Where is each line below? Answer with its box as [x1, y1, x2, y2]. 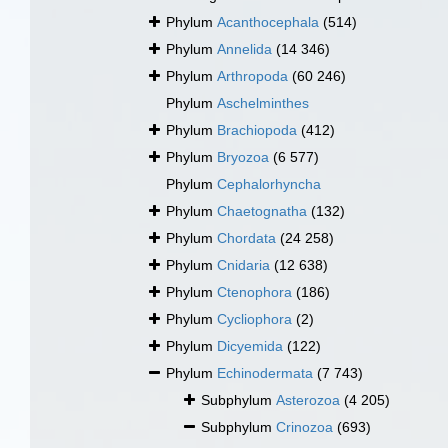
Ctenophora [217, 284, 292, 301]
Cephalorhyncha [217, 176, 321, 193]
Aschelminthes [217, 95, 309, 112]
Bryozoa [217, 149, 269, 166]
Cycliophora [217, 311, 292, 328]
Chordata [217, 230, 276, 247]
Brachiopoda [217, 122, 297, 139]
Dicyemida [217, 338, 283, 355]
